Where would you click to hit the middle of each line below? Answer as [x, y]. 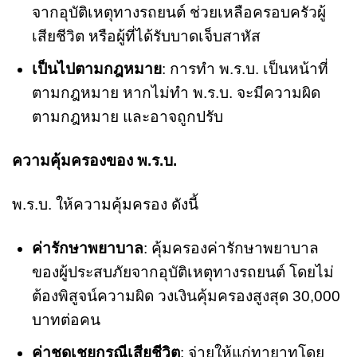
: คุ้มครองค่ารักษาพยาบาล [231, 248]
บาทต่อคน [66, 320]
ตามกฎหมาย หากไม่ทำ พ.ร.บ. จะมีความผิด [176, 93]
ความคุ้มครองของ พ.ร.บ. [94, 161]
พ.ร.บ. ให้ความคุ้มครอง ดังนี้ [105, 204]
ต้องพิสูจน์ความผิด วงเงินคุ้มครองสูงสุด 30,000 [186, 296]
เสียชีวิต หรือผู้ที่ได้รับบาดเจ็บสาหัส [146, 36]
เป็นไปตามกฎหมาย [96, 69]
